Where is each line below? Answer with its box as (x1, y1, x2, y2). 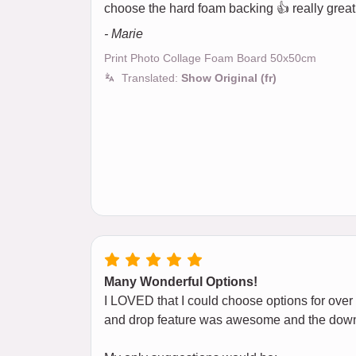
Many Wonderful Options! (104, 275, 257, 289)
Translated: (122, 72, 181, 85)
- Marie (104, 27, 143, 41)
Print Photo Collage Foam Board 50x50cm (104, 52, 316, 65)
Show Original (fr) (181, 72, 277, 85)
